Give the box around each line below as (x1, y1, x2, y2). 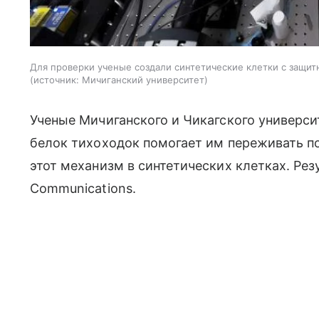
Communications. (30, 180, 136, 196)
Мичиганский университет (82, 73, 204, 85)
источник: (33, 73, 79, 85)
